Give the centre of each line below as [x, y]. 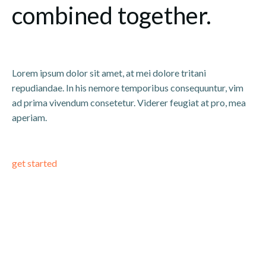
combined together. [112, 15]
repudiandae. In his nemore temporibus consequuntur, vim [128, 88]
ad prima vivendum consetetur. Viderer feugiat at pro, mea [129, 102]
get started [34, 163]
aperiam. [29, 117]
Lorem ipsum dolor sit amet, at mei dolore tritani [109, 73]
